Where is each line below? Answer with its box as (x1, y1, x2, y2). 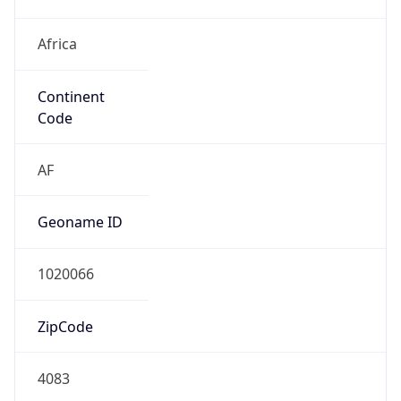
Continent (37, 86, 105, 107)
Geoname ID (37, 212, 123, 233)
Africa (37, 34, 77, 55)
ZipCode (37, 316, 93, 337)
